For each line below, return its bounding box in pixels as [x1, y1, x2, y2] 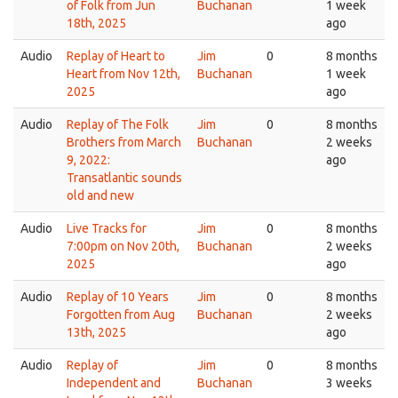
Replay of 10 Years [67, 290, 169, 304]
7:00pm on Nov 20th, [67, 239, 179, 253]
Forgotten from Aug [67, 307, 175, 322]
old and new [67, 188, 134, 203]
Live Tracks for [67, 221, 147, 235]
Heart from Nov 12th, [67, 67, 180, 81]
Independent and [67, 376, 161, 390]
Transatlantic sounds [67, 171, 182, 185]
